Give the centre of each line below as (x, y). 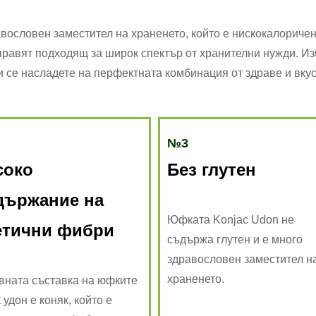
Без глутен (212, 169)
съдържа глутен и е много (235, 239)
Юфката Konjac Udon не (231, 219)
